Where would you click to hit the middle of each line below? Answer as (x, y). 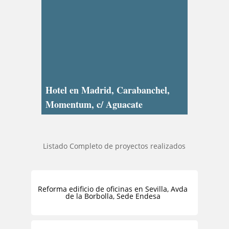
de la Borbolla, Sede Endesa (113, 196)
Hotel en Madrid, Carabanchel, (108, 90)
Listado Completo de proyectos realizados (114, 146)
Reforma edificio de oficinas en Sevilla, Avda (113, 189)
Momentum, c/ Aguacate (94, 105)
